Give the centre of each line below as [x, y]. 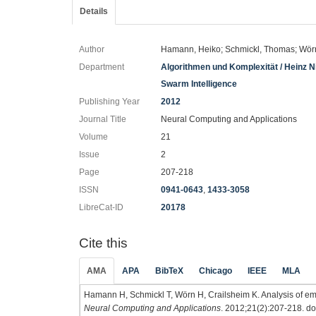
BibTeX [169, 271]
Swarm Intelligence [199, 84]
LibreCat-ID [101, 207]
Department [102, 67]
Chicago [215, 271]
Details [94, 11]
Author [92, 49]
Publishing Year [109, 102]
